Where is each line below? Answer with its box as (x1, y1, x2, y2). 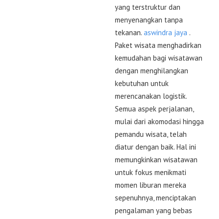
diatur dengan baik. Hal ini (115, 142, 196, 152)
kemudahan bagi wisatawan (115, 53, 202, 63)
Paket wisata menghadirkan (115, 40, 201, 50)
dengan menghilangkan (115, 66, 188, 75)
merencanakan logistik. (115, 91, 187, 101)
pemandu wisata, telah (115, 129, 187, 139)
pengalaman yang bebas (115, 205, 192, 215)
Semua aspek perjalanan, (115, 104, 194, 113)
